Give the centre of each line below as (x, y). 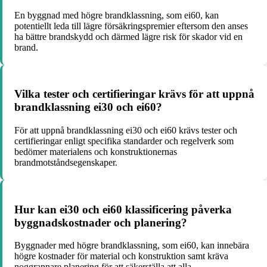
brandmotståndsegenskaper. (66, 163)
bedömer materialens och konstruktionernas (96, 152)
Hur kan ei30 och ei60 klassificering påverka (123, 209)
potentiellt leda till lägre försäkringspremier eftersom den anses (131, 26)
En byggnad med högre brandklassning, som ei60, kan (117, 15)
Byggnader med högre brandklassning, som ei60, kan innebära (132, 246)
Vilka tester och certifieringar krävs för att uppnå (134, 94)
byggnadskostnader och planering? (101, 222)
